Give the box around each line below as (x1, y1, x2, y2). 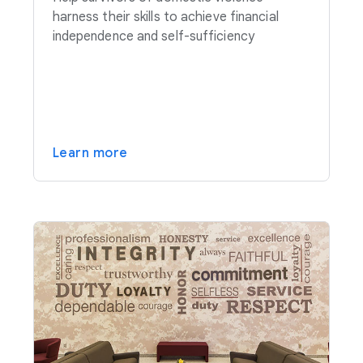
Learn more (52, 145, 128, 162)
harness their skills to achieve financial (52, 9, 279, 26)
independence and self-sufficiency (52, 28, 254, 45)
